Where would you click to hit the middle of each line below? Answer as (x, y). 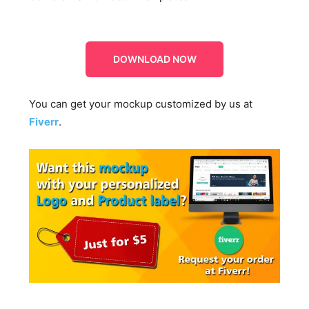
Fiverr (44, 122)
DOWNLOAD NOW (154, 59)
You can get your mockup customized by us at (141, 104)
